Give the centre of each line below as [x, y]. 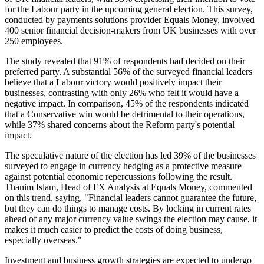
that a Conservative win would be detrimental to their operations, [125, 114]
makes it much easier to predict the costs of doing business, [114, 230]
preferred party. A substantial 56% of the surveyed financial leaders [128, 72]
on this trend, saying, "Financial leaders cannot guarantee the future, [131, 198]
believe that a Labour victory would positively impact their [113, 82]
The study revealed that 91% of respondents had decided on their [125, 61]
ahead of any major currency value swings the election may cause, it [131, 219]
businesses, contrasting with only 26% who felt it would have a [122, 93]
